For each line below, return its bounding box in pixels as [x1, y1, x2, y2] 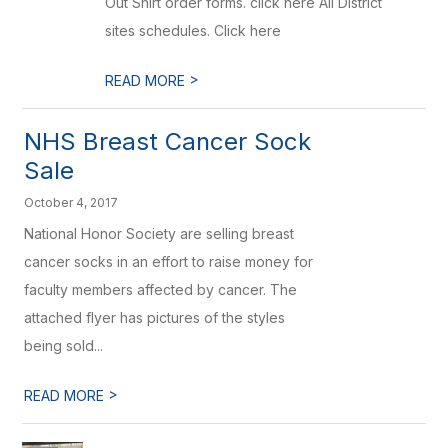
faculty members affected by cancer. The [24, 281, 298, 298]
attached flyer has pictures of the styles [24, 309, 286, 326]
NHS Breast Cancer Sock [24, 127, 312, 156]
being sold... [24, 337, 104, 354]
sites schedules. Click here [105, 22, 282, 39]
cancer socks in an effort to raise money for [24, 253, 314, 270]
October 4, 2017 [24, 195, 119, 210]
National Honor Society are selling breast [24, 225, 295, 242]
